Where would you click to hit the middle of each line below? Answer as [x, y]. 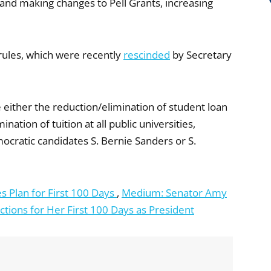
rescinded [147, 55]
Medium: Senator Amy [174, 193]
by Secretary [201, 55]
